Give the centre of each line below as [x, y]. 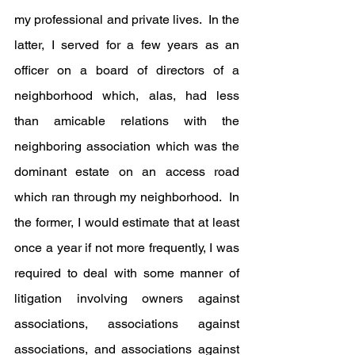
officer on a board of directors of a [127, 70]
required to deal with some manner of [127, 273]
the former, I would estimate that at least [127, 222]
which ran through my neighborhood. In [127, 197]
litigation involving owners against [127, 298]
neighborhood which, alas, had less [127, 95]
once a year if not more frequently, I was [127, 247]
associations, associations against [127, 323]
